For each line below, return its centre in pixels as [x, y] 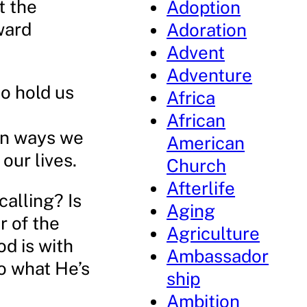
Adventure [210, 75]
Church [197, 165]
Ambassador [218, 256]
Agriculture [213, 233]
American [206, 143]
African [196, 120]
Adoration [207, 30]
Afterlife [201, 188]
